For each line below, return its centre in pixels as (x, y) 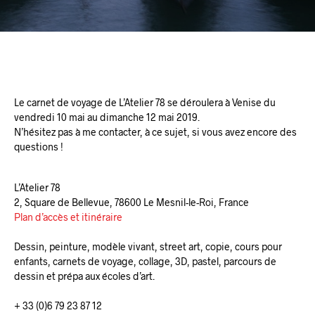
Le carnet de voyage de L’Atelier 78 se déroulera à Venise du (145, 102)
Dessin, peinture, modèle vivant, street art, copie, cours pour (148, 246)
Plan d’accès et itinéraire (68, 217)
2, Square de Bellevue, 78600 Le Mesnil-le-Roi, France (131, 202)
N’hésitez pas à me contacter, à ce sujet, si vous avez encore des (155, 131)
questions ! (39, 146)
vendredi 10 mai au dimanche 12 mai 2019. (107, 117)
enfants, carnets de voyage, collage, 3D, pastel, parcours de (145, 261)
